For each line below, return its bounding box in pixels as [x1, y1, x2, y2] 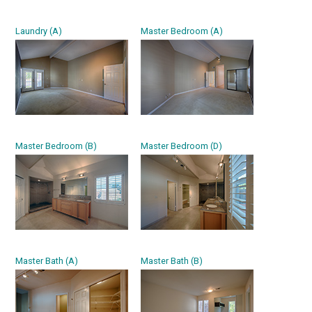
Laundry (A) [15, 26, 63, 36]
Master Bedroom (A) [141, 26, 224, 36]
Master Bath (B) [141, 256, 203, 266]
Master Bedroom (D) [141, 141, 223, 151]
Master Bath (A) [15, 256, 79, 266]
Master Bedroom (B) [15, 141, 97, 151]
